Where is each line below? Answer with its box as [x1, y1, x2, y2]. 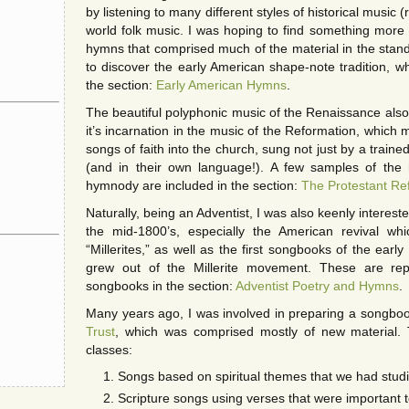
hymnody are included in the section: [86, 178, 301, 193]
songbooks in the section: [86, 278, 236, 293]
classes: [86, 342, 132, 357]
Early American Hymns [156, 78, 287, 92]
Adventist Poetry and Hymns [236, 278, 399, 293]
